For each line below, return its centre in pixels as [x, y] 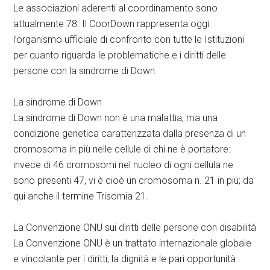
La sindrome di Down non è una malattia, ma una [116, 118]
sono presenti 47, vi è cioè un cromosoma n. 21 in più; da [134, 181]
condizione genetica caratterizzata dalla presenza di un [130, 133]
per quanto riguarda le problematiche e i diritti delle [120, 55]
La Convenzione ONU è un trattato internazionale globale [133, 243]
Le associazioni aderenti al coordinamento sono [116, 8]
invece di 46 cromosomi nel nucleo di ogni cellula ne [124, 165]
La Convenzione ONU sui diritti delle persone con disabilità [135, 228]
